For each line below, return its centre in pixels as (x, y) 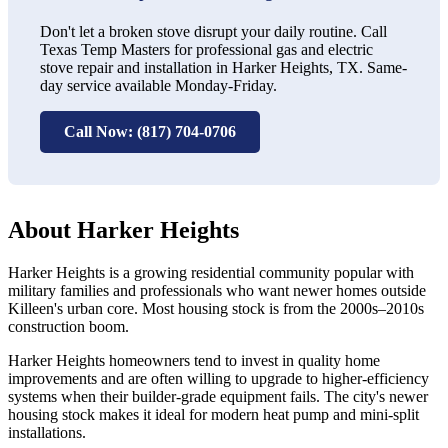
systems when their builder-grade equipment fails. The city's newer (218, 396)
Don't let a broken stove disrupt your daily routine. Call (213, 31)
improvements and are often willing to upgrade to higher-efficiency (218, 378)
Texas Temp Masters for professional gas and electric (206, 49)
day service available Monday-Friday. (158, 85)
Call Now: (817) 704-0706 (150, 131)
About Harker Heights (123, 229)
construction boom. (68, 326)
